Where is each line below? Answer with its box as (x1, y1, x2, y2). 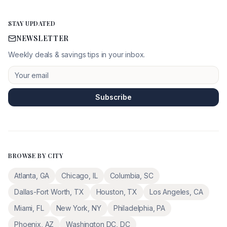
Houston (96, 187, 124, 196)
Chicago (61, 171, 89, 180)
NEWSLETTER (16, 33, 69, 43)
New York (56, 204, 88, 212)
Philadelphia (113, 204, 153, 212)
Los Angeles (149, 187, 190, 196)
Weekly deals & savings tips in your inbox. (8, 50, 145, 59)
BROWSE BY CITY (8, 152, 63, 160)
